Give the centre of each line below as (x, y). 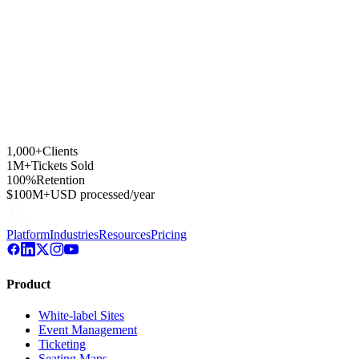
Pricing (169, 235)
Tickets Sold (63, 166)
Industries (74, 235)
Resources (125, 235)
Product (28, 284)
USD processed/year (103, 195)
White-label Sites (81, 315)
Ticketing (62, 344)
